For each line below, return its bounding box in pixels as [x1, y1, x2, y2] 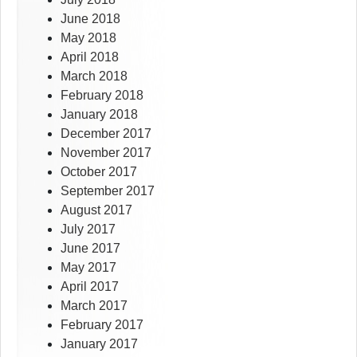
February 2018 [61, 88, 143, 103]
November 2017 [61, 146, 151, 160]
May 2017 [61, 261, 116, 275]
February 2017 [61, 318, 143, 332]
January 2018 [61, 108, 138, 122]
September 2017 [61, 184, 155, 198]
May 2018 [61, 31, 116, 45]
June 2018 [61, 12, 120, 26]
